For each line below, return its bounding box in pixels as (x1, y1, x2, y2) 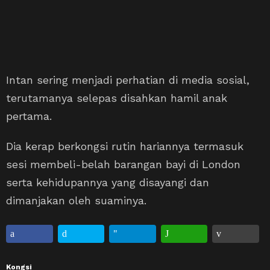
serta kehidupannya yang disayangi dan (6, 175, 209, 189)
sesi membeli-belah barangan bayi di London (6, 157, 240, 171)
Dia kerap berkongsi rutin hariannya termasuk (6, 139, 243, 152)
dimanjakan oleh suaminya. (6, 193, 146, 207)
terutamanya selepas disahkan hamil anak (6, 91, 227, 104)
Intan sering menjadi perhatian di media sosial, (6, 73, 250, 86)
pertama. (6, 109, 52, 122)
